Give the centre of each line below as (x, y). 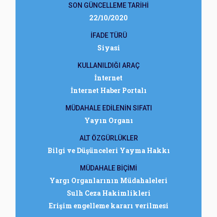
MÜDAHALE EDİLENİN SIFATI (108, 108)
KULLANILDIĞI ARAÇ (108, 65)
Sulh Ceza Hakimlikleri (108, 193)
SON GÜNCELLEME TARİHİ (108, 5)
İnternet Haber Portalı (108, 90)
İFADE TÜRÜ (108, 35)
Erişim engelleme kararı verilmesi (108, 206)
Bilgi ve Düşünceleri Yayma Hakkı (108, 150)
